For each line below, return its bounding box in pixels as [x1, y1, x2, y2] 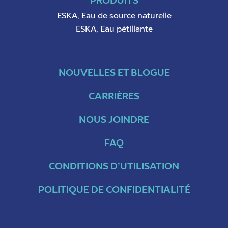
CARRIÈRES [89, 92, 139, 102]
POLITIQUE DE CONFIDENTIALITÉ [38, 185, 190, 195]
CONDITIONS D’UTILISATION [49, 162, 179, 172]
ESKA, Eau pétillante [75, 25, 153, 34]
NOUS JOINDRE [79, 115, 149, 125]
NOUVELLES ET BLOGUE [58, 68, 170, 78]
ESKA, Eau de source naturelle [56, 12, 172, 21]
